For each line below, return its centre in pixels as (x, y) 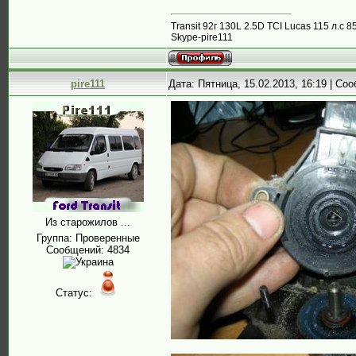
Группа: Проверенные (88, 238)
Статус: (75, 293)
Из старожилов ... (88, 222)
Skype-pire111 (202, 37)
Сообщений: (77, 250)
